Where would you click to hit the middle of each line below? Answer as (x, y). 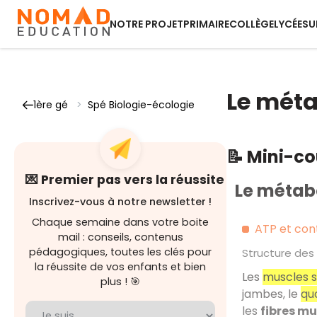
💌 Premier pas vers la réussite (125, 180)
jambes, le (271, 294)
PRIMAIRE (206, 24)
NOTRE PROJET (146, 24)
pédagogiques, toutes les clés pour (120, 252)
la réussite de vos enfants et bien (120, 267)
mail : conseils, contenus (120, 237)
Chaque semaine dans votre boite (120, 222)
